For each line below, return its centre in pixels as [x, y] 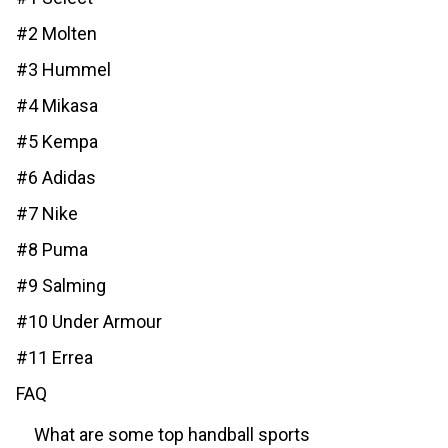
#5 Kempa [57, 141]
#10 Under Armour [89, 321]
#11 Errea [54, 357]
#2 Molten [56, 33]
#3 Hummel [63, 69]
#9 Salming [61, 285]
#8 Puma [52, 249]
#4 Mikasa [57, 105]
